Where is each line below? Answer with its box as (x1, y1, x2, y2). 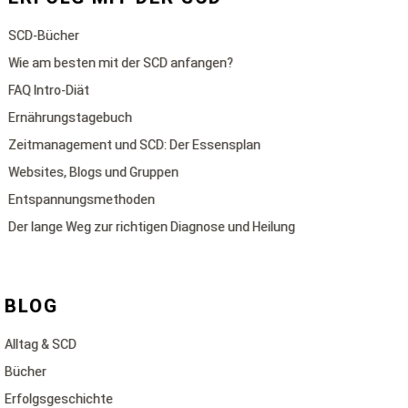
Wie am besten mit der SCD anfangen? (8, 56, 234, 70)
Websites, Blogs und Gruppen (8, 165, 179, 179)
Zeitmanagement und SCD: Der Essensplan (8, 138, 261, 152)
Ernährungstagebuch (8, 110, 133, 125)
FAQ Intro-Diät (8, 83, 90, 97)
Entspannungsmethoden (8, 192, 156, 207)
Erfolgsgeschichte (5, 392, 113, 406)
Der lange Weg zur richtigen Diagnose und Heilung (8, 219, 296, 234)
